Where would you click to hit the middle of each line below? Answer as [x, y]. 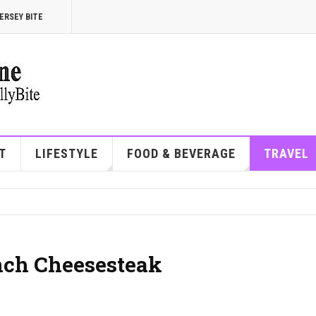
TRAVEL [286, 153]
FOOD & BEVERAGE [181, 153]
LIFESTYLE [66, 153]
